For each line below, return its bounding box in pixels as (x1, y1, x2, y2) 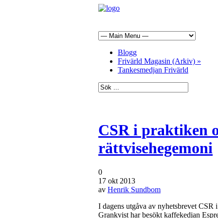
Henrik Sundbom (108, 185, 161, 194)
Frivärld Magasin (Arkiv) (118, 57, 195, 65)
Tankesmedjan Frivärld (118, 66, 188, 74)
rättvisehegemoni (98, 139, 213, 157)
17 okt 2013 (98, 176, 135, 185)
